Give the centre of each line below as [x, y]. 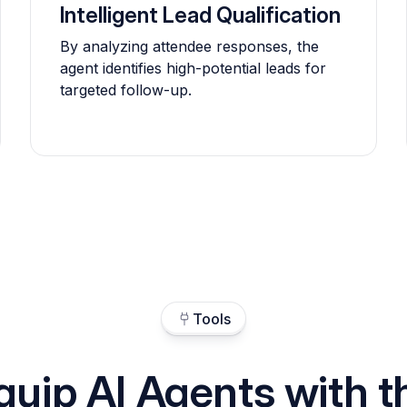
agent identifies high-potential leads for [194, 68]
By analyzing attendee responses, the [190, 46]
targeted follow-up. [126, 90]
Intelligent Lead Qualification [201, 15]
